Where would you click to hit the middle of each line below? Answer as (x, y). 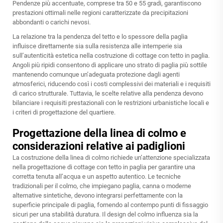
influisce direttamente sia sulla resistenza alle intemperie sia (97, 46)
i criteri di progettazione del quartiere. (64, 112)
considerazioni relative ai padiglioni (99, 146)
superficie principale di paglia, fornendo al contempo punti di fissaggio (110, 205)
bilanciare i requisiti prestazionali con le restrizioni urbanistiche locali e (111, 103)
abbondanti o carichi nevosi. (52, 22)
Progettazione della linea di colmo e (99, 133)
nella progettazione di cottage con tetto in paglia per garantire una (104, 167)
